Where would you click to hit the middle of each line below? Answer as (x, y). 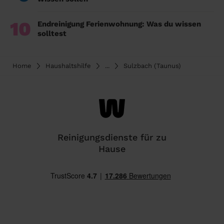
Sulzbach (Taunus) (152, 66)
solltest (52, 34)
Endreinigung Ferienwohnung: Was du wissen (119, 24)
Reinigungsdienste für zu (112, 137)
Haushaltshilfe (68, 66)
